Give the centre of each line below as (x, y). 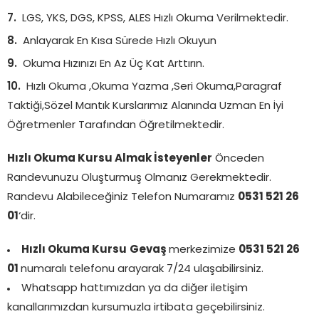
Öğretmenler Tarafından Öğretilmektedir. (116, 125)
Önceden (238, 159)
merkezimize (204, 250)
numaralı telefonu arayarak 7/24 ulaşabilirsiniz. (142, 269)
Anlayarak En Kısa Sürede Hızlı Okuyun (120, 41)
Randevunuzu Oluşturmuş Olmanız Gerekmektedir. (139, 178)
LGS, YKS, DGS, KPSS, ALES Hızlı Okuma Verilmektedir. (155, 19)
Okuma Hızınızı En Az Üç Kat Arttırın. (114, 64)
